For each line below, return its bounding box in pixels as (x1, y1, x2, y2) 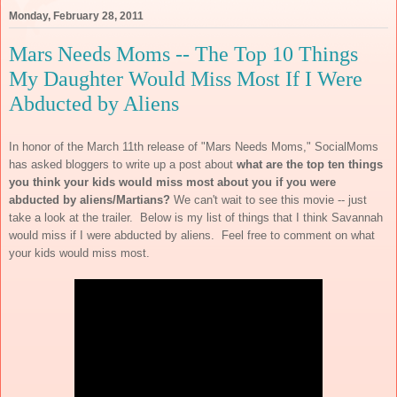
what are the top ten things (237, 157, 383, 171)
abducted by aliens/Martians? (9, 192, 170, 206)
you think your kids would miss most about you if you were (9, 175, 336, 189)
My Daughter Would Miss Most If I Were (9, 66, 362, 91)
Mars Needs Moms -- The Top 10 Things (9, 42, 358, 66)
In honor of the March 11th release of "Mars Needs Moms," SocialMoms (9, 139, 378, 153)
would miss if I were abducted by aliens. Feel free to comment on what (9, 228, 375, 242)
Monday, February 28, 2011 (9, 10, 144, 23)
